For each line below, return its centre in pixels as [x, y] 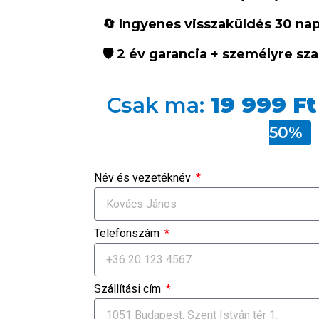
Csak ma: [156, 105]
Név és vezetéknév [144, 178]
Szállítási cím [129, 289]
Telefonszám [128, 234]
